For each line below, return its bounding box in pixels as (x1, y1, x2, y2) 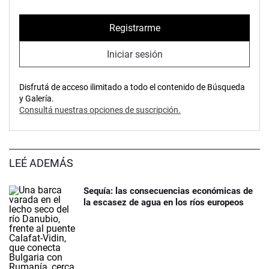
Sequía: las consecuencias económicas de (83, 186, 253, 197)
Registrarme (109, 22, 160, 34)
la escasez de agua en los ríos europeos (83, 197, 244, 208)
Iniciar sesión (106, 48, 163, 60)
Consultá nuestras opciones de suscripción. (19, 105, 181, 115)
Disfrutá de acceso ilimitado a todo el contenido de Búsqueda (19, 82, 245, 92)
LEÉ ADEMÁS (9, 157, 73, 170)
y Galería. (19, 94, 54, 104)
